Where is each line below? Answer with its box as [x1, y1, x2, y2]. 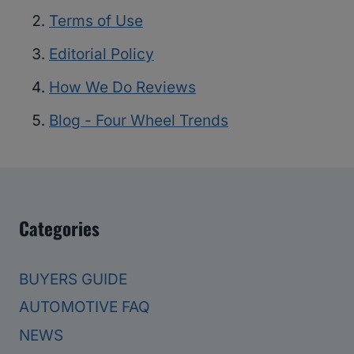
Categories [19, 214, 100, 242]
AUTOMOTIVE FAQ [19, 298, 150, 317]
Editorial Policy [49, 45, 154, 64]
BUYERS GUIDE [19, 269, 127, 288]
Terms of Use [49, 12, 143, 31]
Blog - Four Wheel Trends [49, 111, 228, 130]
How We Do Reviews [49, 78, 196, 97]
